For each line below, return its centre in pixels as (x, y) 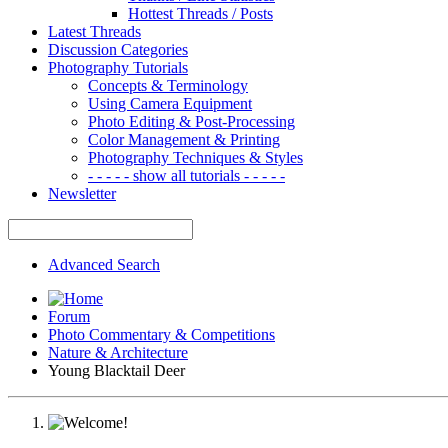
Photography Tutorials (118, 67)
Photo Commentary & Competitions (161, 334)
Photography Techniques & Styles (195, 157)
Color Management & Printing (184, 139)
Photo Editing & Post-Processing (191, 121)
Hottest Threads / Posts (200, 13)
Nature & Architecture (118, 352)
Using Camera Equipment (170, 103)
